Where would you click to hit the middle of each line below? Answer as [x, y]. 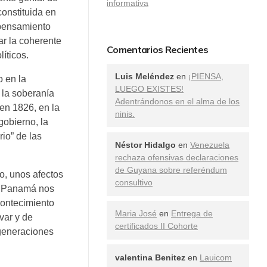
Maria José [136, 214]
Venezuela [210, 145]
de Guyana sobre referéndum [171, 170]
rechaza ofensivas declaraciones [177, 158]
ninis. [125, 114]
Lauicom [216, 257]
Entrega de [192, 214]
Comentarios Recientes [158, 49]
